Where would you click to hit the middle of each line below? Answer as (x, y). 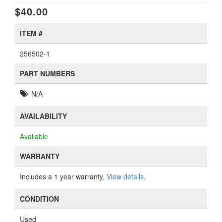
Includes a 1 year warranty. (63, 176)
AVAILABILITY (43, 116)
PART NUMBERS (47, 73)
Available (34, 136)
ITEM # (31, 33)
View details (125, 176)
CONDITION (39, 199)
